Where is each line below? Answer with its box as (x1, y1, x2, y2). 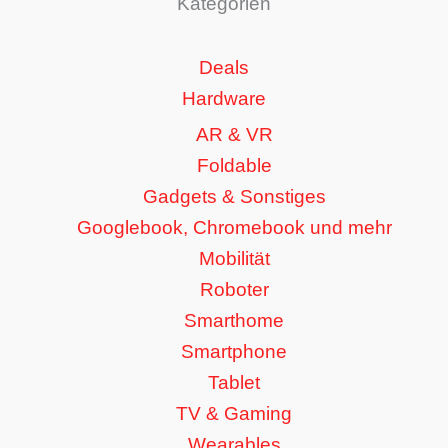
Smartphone (181, 340, 287, 362)
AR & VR (195, 123, 273, 145)
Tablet (208, 371, 260, 393)
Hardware (182, 87, 266, 109)
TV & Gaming (176, 402, 292, 424)
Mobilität (198, 247, 270, 269)
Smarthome (184, 309, 284, 331)
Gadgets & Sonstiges (142, 185, 326, 207)
